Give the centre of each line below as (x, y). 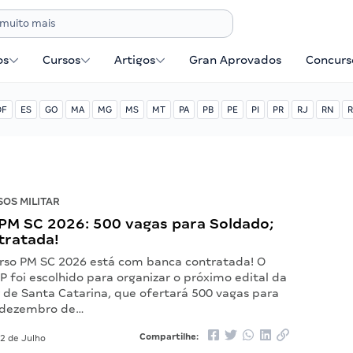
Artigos (135, 60)
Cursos (62, 60)
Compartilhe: (170, 336)
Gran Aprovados (236, 60)
